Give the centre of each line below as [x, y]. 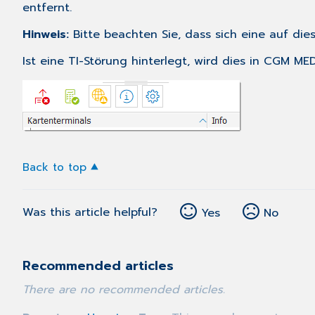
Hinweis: [48, 35]
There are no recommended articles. [124, 290]
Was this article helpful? [90, 213]
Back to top [54, 167]
